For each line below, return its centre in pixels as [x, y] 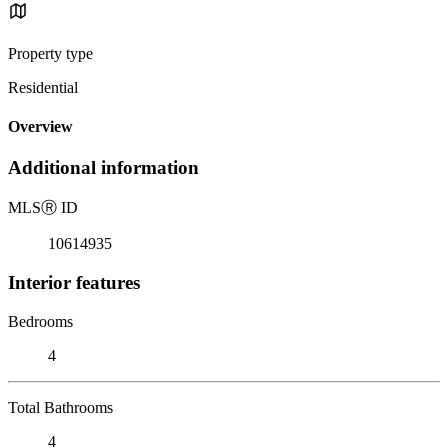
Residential [43, 87]
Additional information [103, 168]
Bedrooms [40, 321]
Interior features [74, 282]
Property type [50, 53]
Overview [40, 127]
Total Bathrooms [60, 407]
